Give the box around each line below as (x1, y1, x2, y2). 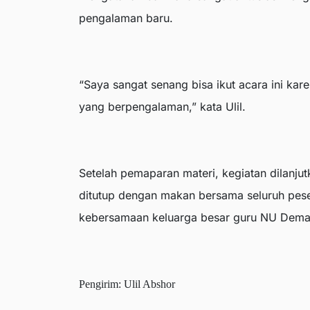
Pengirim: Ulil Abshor (79, 278, 175, 291)
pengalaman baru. (79, 11, 173, 26)
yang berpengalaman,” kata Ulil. (79, 100, 246, 114)
